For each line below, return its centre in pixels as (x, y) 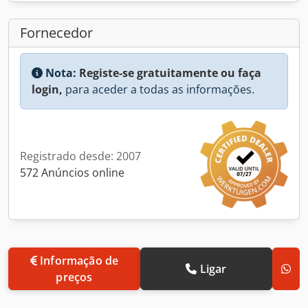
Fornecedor (56, 32)
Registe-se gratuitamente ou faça (170, 73)
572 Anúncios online (72, 172)
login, (47, 89)
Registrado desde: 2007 (80, 156)
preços (74, 277)
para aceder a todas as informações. (158, 89)
